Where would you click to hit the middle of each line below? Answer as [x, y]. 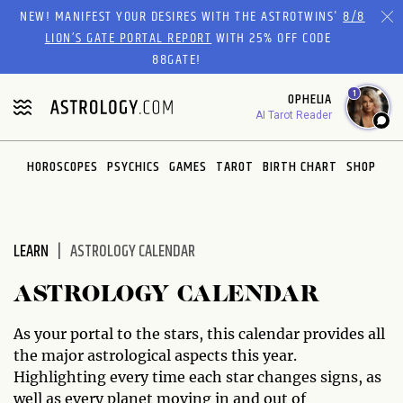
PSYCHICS [134, 166]
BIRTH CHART [300, 166]
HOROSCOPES [63, 166]
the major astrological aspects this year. [155, 355]
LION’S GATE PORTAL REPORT [128, 38]
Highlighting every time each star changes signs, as [197, 376]
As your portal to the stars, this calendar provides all [199, 333]
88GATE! [177, 59]
